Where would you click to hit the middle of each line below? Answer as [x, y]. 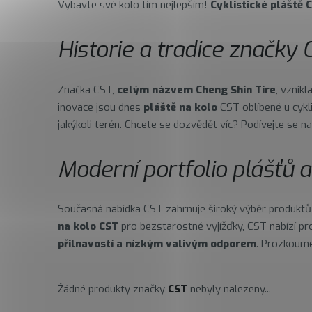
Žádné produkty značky [113, 289]
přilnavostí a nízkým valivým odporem [157, 244]
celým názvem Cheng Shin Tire [196, 89]
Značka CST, [87, 89]
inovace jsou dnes [101, 107]
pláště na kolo [180, 107]
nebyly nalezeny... [229, 289]
